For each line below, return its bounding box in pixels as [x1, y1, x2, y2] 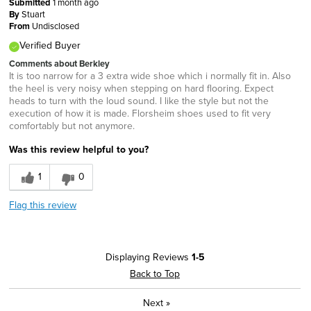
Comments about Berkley [9, 57, 110, 71]
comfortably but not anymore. [9, 119, 135, 133]
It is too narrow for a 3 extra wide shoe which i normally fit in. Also [9, 69, 291, 83]
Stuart [22, 8, 45, 21]
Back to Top [130, 267, 180, 281]
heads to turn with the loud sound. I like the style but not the [9, 94, 269, 108]
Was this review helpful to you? [9, 142, 149, 157]
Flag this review [9, 198, 76, 212]
